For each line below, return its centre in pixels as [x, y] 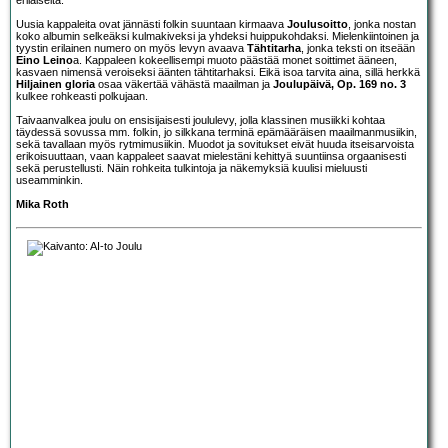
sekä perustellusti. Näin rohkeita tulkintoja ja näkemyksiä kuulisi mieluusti [191, 167]
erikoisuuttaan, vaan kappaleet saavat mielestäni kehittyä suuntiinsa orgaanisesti [211, 155]
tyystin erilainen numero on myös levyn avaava [131, 47]
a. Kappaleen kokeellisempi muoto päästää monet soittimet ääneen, [235, 59]
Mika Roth [42, 203]
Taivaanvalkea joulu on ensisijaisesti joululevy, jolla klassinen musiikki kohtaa [200, 119]
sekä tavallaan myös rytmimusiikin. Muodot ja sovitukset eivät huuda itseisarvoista [215, 143]
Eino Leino [44, 59]
